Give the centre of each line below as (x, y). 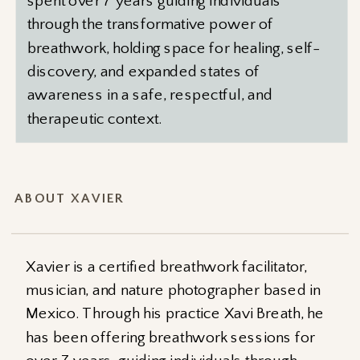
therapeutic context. (94, 119)
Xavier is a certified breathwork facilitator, (167, 266)
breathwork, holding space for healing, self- (174, 48)
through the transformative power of (150, 25)
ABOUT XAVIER (69, 198)
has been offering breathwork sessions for (170, 337)
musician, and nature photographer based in (173, 290)
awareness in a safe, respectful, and (149, 95)
